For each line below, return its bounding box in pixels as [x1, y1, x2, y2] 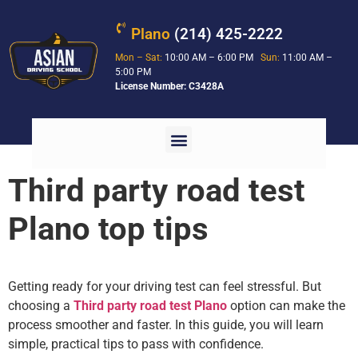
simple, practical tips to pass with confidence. [8, 336, 264, 352]
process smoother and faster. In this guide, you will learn [8, 317, 324, 333]
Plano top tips [8, 210, 209, 249]
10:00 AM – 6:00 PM [162, 52, 261, 63]
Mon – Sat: [115, 52, 163, 63]
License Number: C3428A [115, 81, 225, 92]
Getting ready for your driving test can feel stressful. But [8, 279, 321, 295]
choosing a [8, 298, 74, 314]
